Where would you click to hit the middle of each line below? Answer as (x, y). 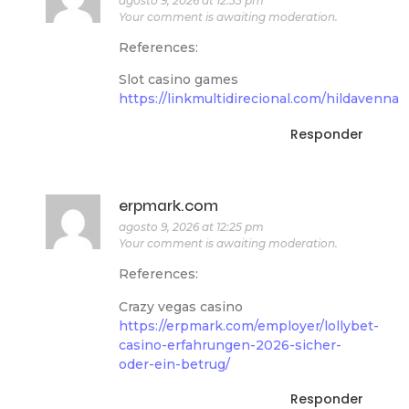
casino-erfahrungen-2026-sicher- (230, 345)
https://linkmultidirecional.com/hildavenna (259, 99)
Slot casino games (178, 80)
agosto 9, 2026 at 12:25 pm (191, 226)
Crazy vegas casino (181, 306)
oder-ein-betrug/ (174, 364)
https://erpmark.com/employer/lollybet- (249, 325)
